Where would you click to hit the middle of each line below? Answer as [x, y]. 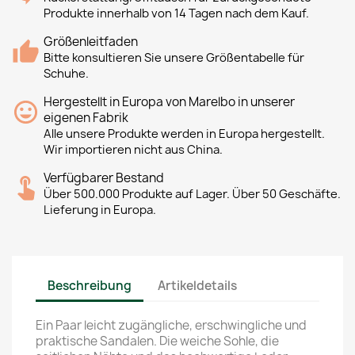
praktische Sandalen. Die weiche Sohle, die [157, 341]
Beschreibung [90, 285]
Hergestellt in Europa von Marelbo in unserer [169, 102]
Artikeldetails [198, 285]
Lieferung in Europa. [100, 210]
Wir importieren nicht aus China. [133, 150]
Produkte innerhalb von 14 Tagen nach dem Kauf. [176, 13]
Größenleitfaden [91, 42]
